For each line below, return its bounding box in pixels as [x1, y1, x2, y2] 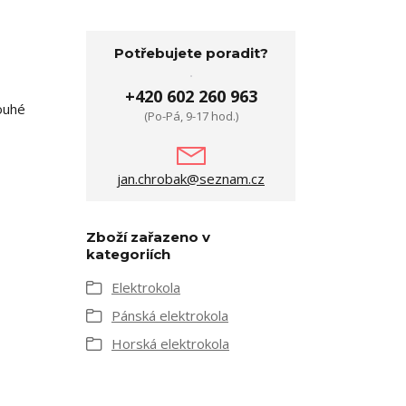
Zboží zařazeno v [86, 228, 210, 246]
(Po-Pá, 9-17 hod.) [143, 108, 238, 124]
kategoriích [86, 246, 170, 263]
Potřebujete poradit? [113, 44, 268, 62]
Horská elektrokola [111, 334, 229, 353]
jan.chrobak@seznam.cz [117, 169, 265, 188]
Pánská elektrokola [111, 306, 228, 324]
